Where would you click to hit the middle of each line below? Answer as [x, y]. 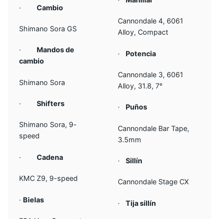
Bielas [34, 199]
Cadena [50, 157]
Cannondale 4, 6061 [151, 21]
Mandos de [56, 50]
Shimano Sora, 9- [48, 125]
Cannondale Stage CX [153, 182]
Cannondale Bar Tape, [154, 128]
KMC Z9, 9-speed [49, 178]
